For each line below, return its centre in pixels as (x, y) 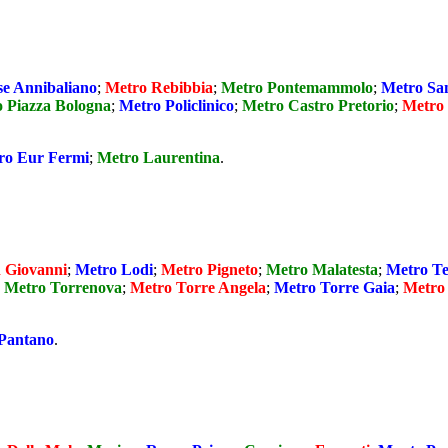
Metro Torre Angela (198, 287)
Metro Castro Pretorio (318, 106)
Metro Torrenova (63, 287)
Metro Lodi (114, 269)
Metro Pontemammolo (297, 88)
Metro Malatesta (322, 269)
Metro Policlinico (176, 106)
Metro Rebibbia (159, 88)
